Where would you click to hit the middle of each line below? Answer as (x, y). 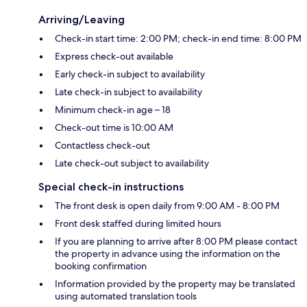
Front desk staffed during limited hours (138, 224)
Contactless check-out (102, 146)
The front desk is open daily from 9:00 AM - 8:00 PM (167, 206)
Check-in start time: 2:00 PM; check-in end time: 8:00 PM (178, 39)
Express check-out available (114, 57)
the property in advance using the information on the (168, 254)
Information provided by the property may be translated (175, 284)
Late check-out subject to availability (132, 163)
